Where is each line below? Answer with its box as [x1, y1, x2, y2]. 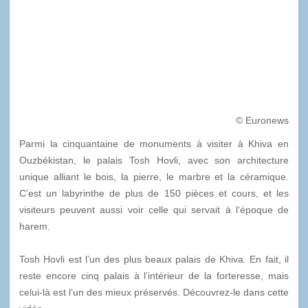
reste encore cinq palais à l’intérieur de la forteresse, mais [19, 270, 289, 281]
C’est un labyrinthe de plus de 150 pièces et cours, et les [19, 188, 289, 199]
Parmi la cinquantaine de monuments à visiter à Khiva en [19, 138, 289, 149]
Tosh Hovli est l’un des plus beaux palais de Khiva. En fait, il [19, 254, 289, 265]
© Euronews [233, 115, 289, 126]
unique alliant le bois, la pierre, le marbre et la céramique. [19, 171, 289, 182]
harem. [19, 221, 50, 232]
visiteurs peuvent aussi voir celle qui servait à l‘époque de [19, 204, 289, 215]
